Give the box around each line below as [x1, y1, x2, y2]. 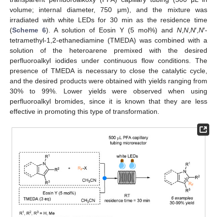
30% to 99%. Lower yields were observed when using [10, 87, 207, 95]
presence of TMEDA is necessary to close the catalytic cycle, [10, 66, 207, 75]
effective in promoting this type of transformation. [10, 107, 159, 115]
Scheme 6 [12, 26, 46, 34]
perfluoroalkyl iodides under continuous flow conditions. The [10, 56, 207, 64]
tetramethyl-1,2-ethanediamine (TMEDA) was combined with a [10, 36, 207, 44]
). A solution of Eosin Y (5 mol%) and [46, 26, 177, 34]
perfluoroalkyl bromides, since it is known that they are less [10, 97, 207, 105]
